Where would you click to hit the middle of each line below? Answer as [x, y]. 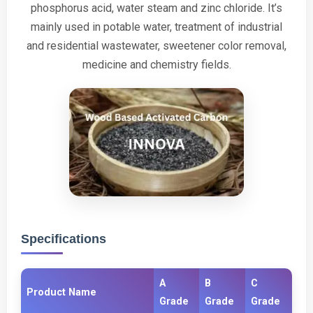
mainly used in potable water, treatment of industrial [156, 27]
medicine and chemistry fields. [156, 65]
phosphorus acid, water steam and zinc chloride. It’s [156, 8]
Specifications [64, 239]
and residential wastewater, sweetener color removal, [156, 46]
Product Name [61, 292]
